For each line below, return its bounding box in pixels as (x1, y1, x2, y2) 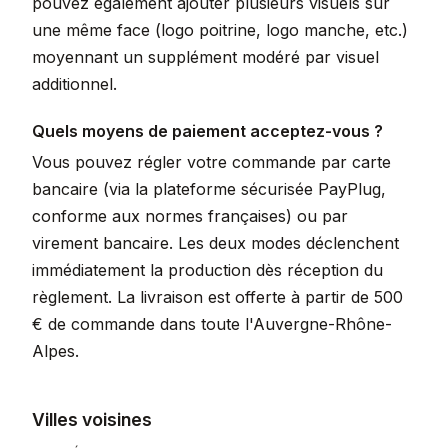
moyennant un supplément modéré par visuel (32, 47, 379, 67)
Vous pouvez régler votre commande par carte (32, 152, 391, 172)
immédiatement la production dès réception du (32, 260, 383, 280)
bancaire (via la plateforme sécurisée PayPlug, (32, 179, 386, 199)
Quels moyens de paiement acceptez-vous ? (32, 121, 383, 141)
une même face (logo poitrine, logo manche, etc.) (32, 20, 408, 40)
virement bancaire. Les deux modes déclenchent (32, 233, 399, 253)
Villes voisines (32, 409, 152, 430)
